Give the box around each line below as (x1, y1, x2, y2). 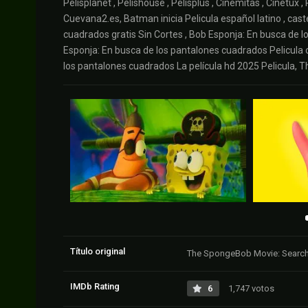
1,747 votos (226, 283, 274, 294)
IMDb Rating (70, 281, 120, 292)
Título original (70, 246, 125, 257)
